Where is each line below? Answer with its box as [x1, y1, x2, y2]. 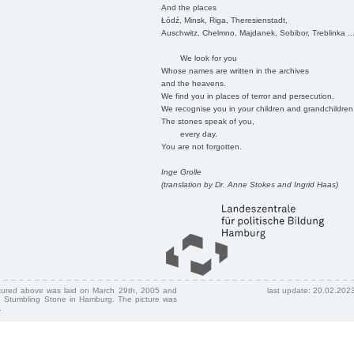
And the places [160, 2, 217, 12]
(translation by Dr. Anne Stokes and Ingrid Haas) [160, 179, 338, 189]
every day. [160, 129, 217, 138]
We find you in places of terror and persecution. [160, 91, 334, 100]
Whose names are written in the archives [160, 66, 309, 75]
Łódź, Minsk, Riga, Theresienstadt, [160, 15, 288, 24]
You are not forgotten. [160, 141, 242, 151]
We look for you [160, 53, 237, 62]
